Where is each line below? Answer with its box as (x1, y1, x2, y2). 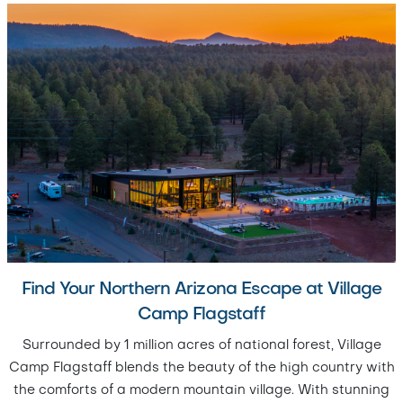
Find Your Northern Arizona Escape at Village (21, 282, 382, 299)
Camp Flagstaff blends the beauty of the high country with (8, 362, 395, 375)
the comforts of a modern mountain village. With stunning (13, 384, 390, 398)
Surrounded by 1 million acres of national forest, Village (22, 339, 381, 353)
